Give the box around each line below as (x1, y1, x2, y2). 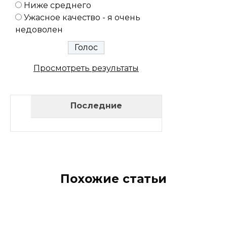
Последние (70, 100, 122, 110)
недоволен (15, 24, 63, 34)
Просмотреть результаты (33, 63, 139, 73)
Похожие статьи (60, 171, 167, 186)
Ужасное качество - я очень (24, 12, 140, 22)
